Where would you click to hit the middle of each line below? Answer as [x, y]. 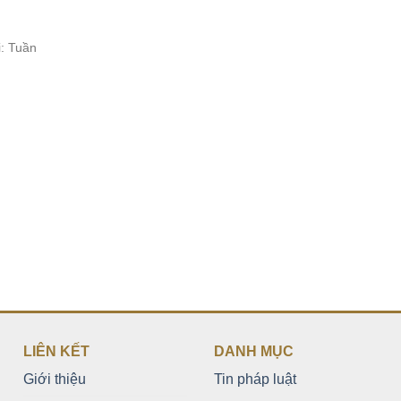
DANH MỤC [253, 351]
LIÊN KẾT [56, 351]
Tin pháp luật [255, 379]
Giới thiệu [54, 379]
